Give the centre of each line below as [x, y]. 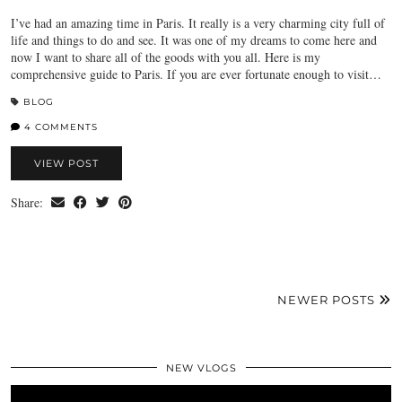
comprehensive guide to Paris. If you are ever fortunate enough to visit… [196, 74]
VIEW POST [66, 163]
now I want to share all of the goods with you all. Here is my [166, 57]
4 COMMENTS [59, 127]
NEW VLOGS [201, 367]
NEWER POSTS [328, 299]
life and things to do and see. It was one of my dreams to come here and [194, 39]
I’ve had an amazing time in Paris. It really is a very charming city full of [198, 22]
